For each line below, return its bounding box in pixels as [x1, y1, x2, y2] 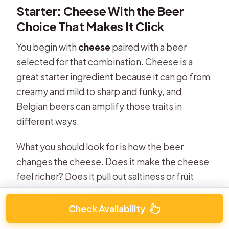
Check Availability [68, 202, 145, 214]
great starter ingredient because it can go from [16, 71, 211, 83]
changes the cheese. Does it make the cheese [16, 156, 210, 168]
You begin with [16, 41, 79, 53]
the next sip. [16, 215, 68, 227]
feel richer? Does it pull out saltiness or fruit [16, 171, 194, 182]
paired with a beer [110, 41, 187, 53]
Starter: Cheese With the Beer [16, 3, 184, 18]
